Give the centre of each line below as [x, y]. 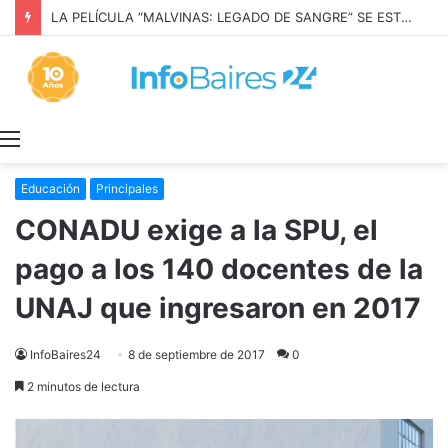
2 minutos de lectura [82, 387]
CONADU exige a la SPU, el [196, 230]
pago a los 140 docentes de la [219, 269]
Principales [127, 189]
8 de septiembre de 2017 [196, 355]
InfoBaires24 [65, 355]
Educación [50, 189]
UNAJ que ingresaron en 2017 [218, 308]
